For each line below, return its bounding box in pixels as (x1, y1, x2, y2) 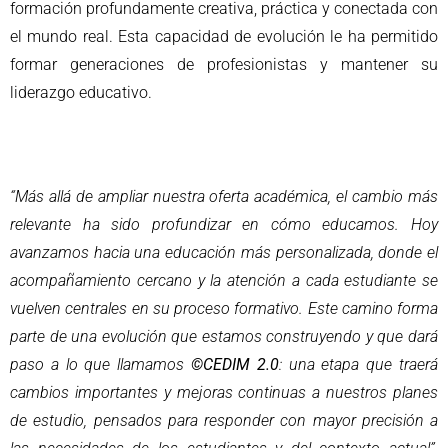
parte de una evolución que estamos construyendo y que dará (10, 326, 438, 346)
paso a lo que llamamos (10, 354, 191, 374)
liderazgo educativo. (10, 82, 152, 102)
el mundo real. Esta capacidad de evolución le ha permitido (10, 26, 438, 46)
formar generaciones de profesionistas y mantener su (10, 54, 438, 74)
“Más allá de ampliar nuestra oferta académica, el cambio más (10, 186, 438, 206)
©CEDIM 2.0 (191, 354, 279, 374)
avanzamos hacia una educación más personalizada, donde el (10, 242, 438, 262)
